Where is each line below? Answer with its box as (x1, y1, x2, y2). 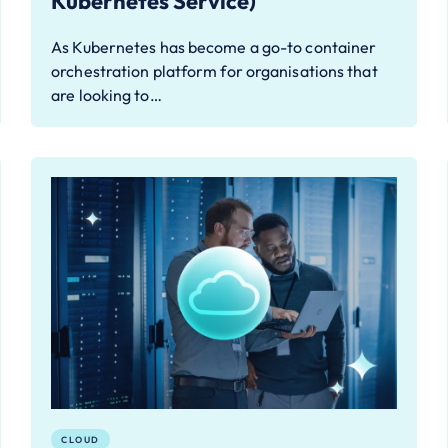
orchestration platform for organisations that (51, 61, 378, 82)
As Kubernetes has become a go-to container (51, 37, 377, 58)
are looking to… (51, 85, 162, 106)
